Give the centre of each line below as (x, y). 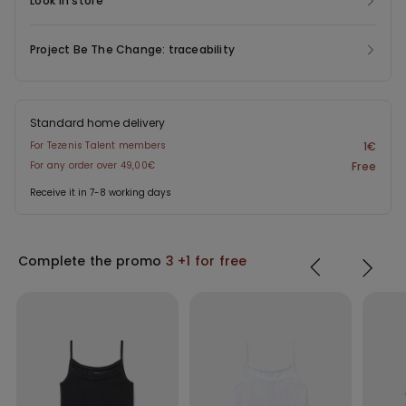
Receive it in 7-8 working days (101, 193)
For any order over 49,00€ (92, 166)
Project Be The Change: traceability (132, 50)
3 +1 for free (206, 261)
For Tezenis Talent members (98, 146)
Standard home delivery (97, 123)
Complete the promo (92, 261)
